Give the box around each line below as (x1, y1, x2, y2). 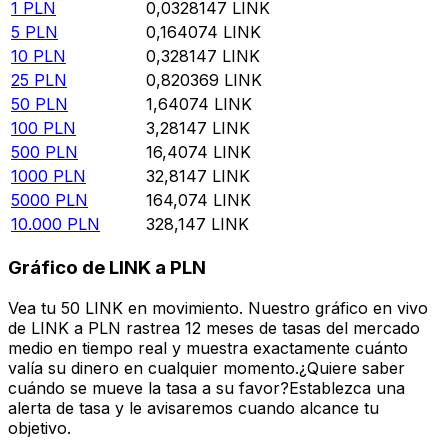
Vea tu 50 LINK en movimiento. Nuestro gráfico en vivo (8, 297, 428, 318)
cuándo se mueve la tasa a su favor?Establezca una (8, 377, 405, 398)
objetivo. (8, 417, 71, 438)
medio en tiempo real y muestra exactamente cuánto (8, 337, 408, 358)
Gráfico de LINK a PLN (8, 256, 206, 280)
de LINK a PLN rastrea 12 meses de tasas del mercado (8, 317, 420, 338)
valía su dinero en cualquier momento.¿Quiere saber (8, 357, 405, 378)
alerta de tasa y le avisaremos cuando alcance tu (8, 397, 379, 418)
